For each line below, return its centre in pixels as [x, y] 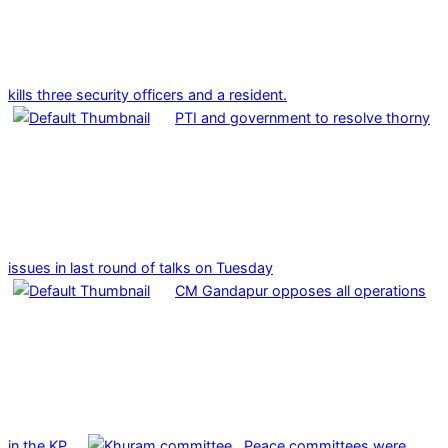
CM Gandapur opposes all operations [300, 291]
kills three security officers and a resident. [147, 95]
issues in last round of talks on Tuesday [140, 268]
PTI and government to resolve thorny [302, 118]
